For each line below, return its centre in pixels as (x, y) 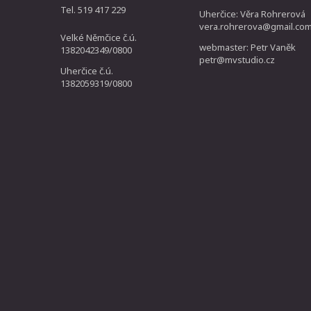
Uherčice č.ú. (87, 71)
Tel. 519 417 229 (93, 10)
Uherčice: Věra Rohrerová (252, 14)
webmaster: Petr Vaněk (247, 47)
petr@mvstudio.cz (237, 60)
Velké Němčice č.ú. (99, 37)
